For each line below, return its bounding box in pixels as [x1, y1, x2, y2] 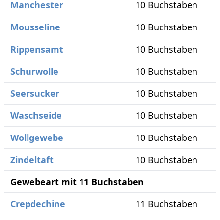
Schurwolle [10, 65, 58, 77]
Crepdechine [10, 198, 65, 210]
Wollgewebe [10, 132, 63, 143]
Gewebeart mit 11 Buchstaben [10, 176, 144, 188]
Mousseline [10, 21, 60, 33]
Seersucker [10, 87, 59, 99]
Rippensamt [10, 43, 63, 55]
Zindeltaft [10, 154, 54, 165]
